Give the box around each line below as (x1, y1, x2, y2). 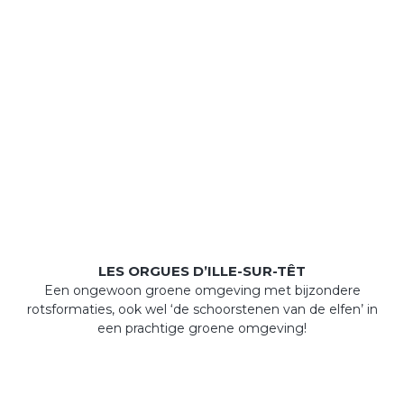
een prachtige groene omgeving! (97, 320, 307, 336)
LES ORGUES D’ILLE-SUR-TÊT (98, 262, 306, 280)
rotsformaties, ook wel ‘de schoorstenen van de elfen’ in (26, 301, 378, 317)
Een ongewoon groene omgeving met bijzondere (43, 282, 361, 298)
